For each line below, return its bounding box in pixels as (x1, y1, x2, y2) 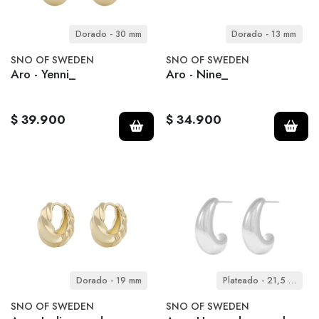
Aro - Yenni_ (11, 66, 75, 83)
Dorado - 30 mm (75, 28, 142, 41)
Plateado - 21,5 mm (288, 274, 296, 288)
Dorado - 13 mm (231, 28, 296, 41)
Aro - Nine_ (165, 66, 228, 83)
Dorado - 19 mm (75, 274, 142, 288)
